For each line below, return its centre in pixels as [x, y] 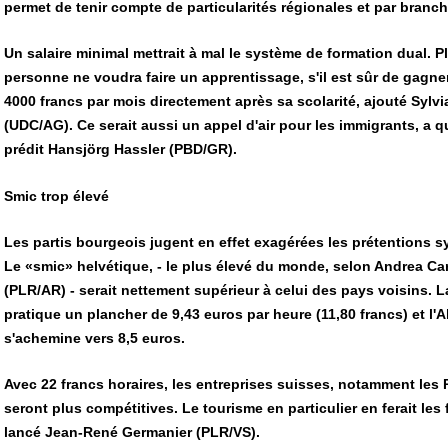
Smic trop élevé [56, 195]
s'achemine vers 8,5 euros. [94, 337]
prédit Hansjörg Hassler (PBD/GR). [120, 149]
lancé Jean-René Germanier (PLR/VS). [132, 432]
